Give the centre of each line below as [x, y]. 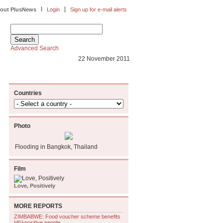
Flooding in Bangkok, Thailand [56, 147]
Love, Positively [35, 186]
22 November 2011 [104, 59]
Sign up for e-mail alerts [99, 9]
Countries [28, 93]
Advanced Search [35, 48]
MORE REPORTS [38, 206]
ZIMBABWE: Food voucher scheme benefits [67, 217]
